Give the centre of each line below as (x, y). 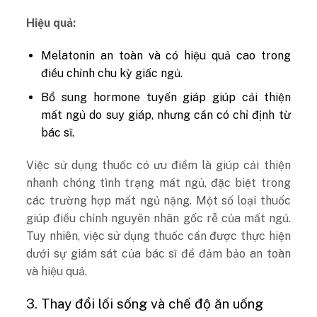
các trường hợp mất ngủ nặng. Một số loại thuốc (158, 200)
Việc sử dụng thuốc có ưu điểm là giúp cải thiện (158, 165)
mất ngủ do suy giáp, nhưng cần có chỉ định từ (166, 115)
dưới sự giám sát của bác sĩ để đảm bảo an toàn (158, 253)
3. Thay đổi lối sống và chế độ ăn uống (145, 303)
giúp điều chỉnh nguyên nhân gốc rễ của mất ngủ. (158, 218)
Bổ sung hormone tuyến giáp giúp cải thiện (166, 98)
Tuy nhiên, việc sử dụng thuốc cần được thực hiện (158, 236)
